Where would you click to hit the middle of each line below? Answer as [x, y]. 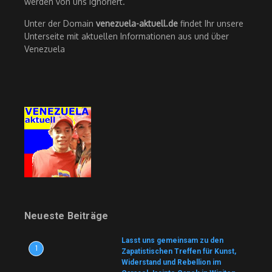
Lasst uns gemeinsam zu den [172, 240]
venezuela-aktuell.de [137, 23]
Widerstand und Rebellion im [171, 262]
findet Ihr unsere [211, 23]
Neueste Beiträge [66, 216]
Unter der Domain [60, 23]
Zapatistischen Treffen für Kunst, [179, 251]
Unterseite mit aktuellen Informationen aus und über [127, 36]
